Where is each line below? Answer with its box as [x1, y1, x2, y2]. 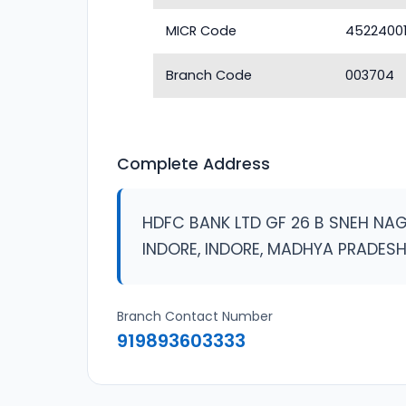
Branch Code [166, 66, 253, 84]
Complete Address [117, 153, 270, 175]
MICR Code [166, 22, 237, 40]
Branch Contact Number [117, 307, 273, 325]
